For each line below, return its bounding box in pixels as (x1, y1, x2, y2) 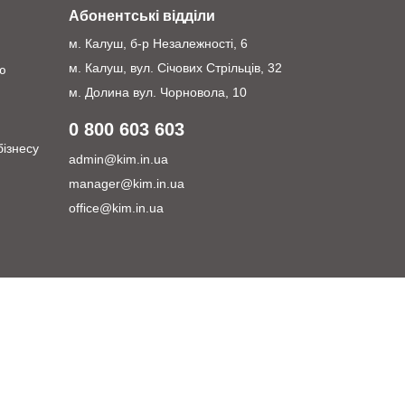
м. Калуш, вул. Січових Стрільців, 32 (69, 61, 282, 75)
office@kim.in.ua (69, 201, 164, 215)
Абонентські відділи (69, 8, 215, 24)
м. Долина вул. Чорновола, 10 (69, 85, 247, 99)
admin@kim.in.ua (69, 152, 168, 166)
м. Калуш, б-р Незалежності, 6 (69, 36, 248, 51)
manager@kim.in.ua (69, 176, 184, 191)
